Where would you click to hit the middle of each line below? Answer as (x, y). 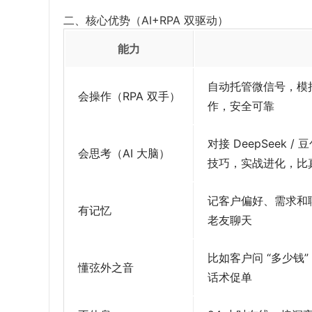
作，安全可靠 (241, 106)
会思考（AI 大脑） (124, 154)
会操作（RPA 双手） (129, 96)
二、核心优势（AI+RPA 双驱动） (146, 21)
